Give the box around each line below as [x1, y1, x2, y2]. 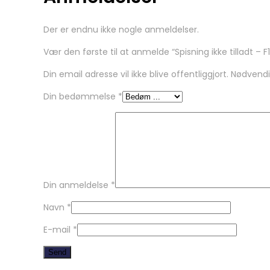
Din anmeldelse [43, 178, 111, 191]
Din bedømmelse [43, 90, 118, 102]
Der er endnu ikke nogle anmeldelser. [43, 23, 199, 36]
